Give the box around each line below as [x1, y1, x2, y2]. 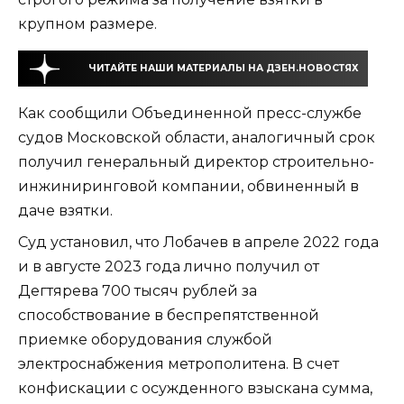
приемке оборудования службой [18, 331, 272, 349]
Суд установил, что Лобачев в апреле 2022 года [18, 234, 379, 252]
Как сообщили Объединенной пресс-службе [18, 105, 362, 123]
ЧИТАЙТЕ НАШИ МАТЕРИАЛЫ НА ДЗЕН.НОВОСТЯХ [88, 62, 359, 75]
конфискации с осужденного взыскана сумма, [18, 380, 372, 398]
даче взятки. [18, 202, 113, 220]
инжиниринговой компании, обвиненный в [18, 178, 359, 196]
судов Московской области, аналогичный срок [18, 129, 375, 147]
